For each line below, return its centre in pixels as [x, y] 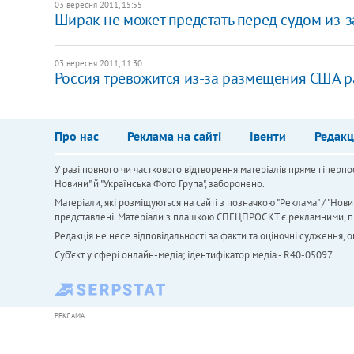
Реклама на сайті [174, 136]
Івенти [267, 136]
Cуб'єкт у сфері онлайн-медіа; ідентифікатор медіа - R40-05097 [193, 254]
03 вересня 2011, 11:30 [98, 63]
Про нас [76, 136]
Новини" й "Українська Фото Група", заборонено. [159, 183]
